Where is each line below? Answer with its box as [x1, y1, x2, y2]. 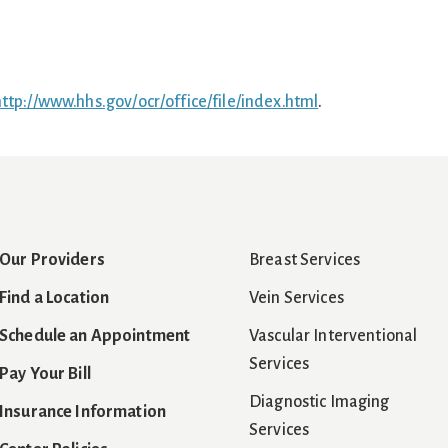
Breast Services [249, 251, 361, 269]
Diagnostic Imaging [249, 393, 390, 411]
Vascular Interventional [249, 327, 418, 345]
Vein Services [249, 289, 344, 307]
